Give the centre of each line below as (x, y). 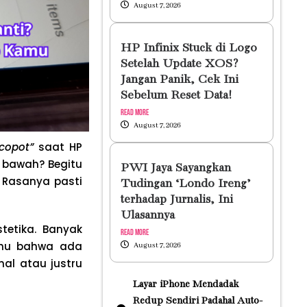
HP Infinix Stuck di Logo (188, 48)
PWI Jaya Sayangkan (175, 168)
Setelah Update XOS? (179, 64)
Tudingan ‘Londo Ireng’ (185, 184)
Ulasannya (147, 216)
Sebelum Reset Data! (176, 96)
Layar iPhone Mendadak (185, 284)
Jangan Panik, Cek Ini (179, 80)
